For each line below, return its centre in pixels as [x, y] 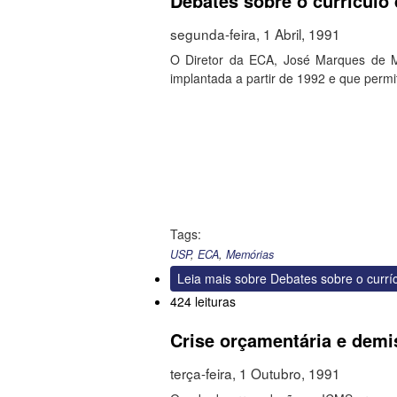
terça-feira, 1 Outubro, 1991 [255, 374]
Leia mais [204, 279]
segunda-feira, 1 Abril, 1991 [255, 34]
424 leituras [203, 302]
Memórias [250, 255]
